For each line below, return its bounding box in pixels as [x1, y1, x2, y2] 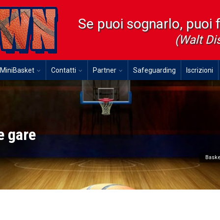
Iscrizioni [186, 66, 213, 74]
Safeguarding [133, 66, 176, 74]
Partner [93, 66, 116, 74]
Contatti [51, 66, 76, 74]
